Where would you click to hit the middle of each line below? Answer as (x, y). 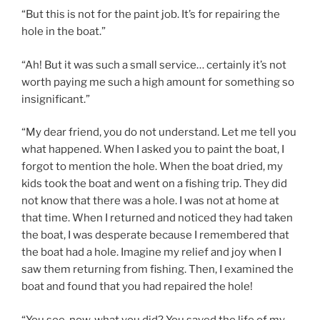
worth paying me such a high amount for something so (158, 82)
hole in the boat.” (64, 31)
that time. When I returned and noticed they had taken (157, 218)
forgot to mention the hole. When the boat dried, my (152, 166)
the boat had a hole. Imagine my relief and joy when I (151, 252)
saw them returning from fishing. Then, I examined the (157, 269)
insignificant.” (56, 99)
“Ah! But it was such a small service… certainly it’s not (154, 65)
